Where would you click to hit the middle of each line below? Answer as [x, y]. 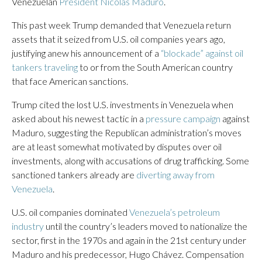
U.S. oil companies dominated [70, 212]
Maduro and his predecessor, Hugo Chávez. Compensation [128, 254]
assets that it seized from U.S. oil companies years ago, [118, 39]
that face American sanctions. [70, 81]
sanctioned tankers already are [74, 175]
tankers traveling [45, 67]
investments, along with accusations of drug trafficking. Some [130, 161]
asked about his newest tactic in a [79, 118]
